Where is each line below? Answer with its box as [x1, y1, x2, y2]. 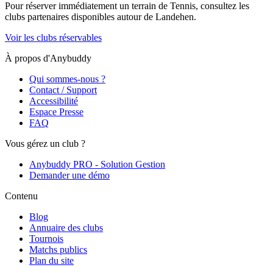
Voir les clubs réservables [5, 32, 102, 43]
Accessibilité [29, 95, 78, 106]
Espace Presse [29, 106, 83, 117]
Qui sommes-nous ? [29, 73, 105, 84]
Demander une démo [29, 169, 110, 180]
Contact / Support [29, 84, 97, 95]
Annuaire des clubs [29, 222, 103, 233]
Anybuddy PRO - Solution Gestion [29, 158, 165, 169]
